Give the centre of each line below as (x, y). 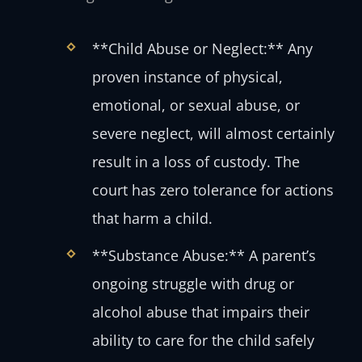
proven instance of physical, (187, 76)
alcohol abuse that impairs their (200, 312)
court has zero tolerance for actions (213, 189)
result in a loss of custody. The (196, 161)
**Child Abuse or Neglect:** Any (202, 48)
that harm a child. (152, 218)
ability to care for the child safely (203, 341)
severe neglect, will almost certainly (213, 133)
